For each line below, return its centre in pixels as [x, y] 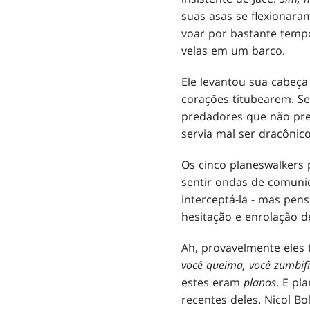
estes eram [212, 283]
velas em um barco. [233, 51]
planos [260, 283]
